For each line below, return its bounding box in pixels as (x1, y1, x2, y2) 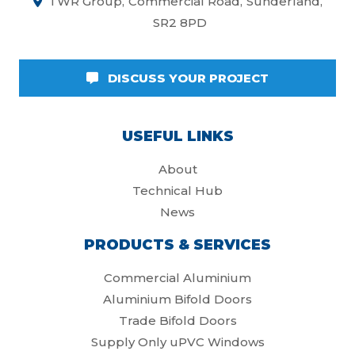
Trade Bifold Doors (118, 312, 237, 328)
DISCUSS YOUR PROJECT (105, 70, 269, 86)
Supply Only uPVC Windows (90, 334, 265, 349)
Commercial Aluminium (104, 269, 251, 285)
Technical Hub (132, 182, 223, 198)
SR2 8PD (152, 14, 207, 30)
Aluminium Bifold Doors (103, 291, 252, 307)
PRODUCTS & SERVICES (84, 235, 271, 254)
